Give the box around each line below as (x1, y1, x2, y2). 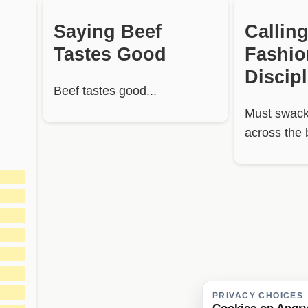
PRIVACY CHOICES (212, 291, 304, 300)
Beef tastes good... (54, 84, 157, 98)
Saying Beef (54, 21, 162, 42)
